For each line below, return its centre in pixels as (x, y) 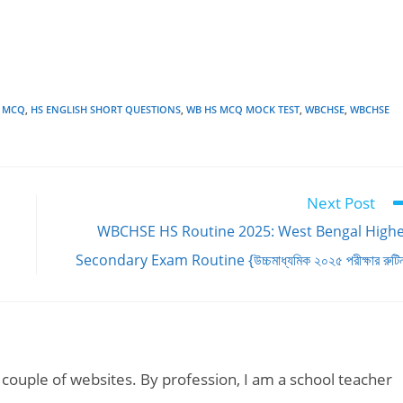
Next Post (341, 203)
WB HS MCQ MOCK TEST (243, 109)
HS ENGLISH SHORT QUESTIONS (106, 109)
